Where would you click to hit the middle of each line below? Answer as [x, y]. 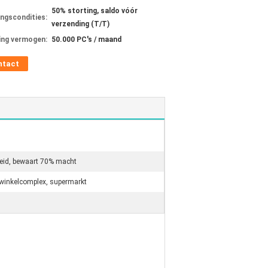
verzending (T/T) [80, 24]
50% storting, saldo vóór [95, 11]
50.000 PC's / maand [86, 39]
